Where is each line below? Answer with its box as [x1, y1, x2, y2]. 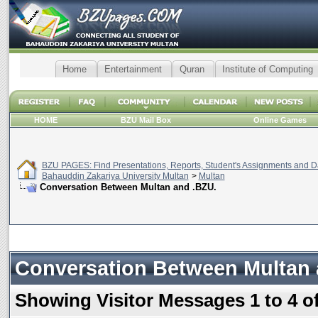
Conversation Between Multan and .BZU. [39, 182, 216, 192]
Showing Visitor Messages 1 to [14, 290, 287, 311]
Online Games [253, 116, 307, 124]
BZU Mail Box [121, 116, 171, 124]
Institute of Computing [221, 64, 313, 75]
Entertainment [104, 64, 162, 75]
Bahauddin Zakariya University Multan [41, 171, 189, 181]
